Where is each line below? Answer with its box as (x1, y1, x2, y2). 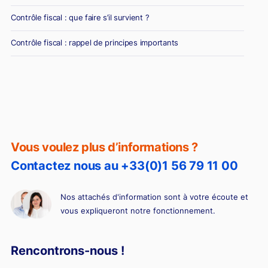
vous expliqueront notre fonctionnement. (60, 206, 215, 216)
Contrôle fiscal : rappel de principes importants (10, 37, 179, 47)
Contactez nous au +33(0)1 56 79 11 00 (10, 159, 238, 173)
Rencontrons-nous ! (10, 243, 124, 258)
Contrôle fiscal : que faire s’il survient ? (10, 12, 150, 22)
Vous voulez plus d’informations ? (10, 140, 198, 155)
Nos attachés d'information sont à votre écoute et (60, 192, 248, 202)
